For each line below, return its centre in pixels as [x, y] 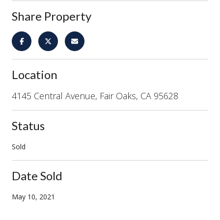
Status [28, 125]
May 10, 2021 [33, 196]
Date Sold [37, 175]
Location [35, 74]
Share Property [52, 16]
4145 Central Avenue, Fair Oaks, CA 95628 [95, 96]
